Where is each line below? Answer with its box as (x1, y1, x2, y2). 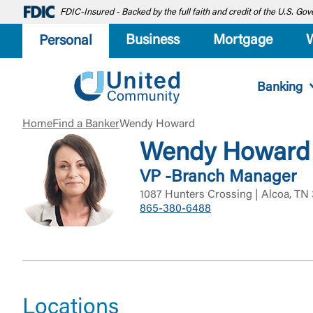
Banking (256, 81, 303, 94)
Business (126, 34, 180, 48)
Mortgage (213, 34, 272, 48)
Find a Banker (52, 119, 119, 130)
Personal (39, 34, 92, 48)
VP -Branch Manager (140, 169, 296, 186)
